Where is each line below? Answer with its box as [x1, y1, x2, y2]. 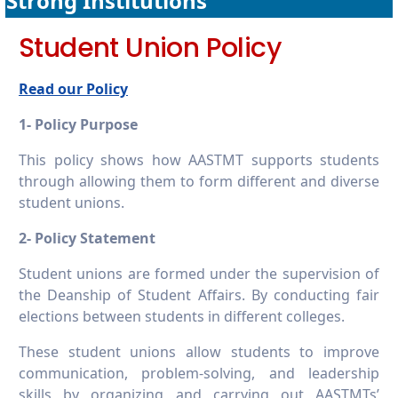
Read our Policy [19, 79, 128, 99]
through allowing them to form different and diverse [19, 171, 379, 192]
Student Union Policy [19, 29, 281, 68]
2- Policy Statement [19, 228, 155, 249]
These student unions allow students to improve [19, 342, 379, 362]
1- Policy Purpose [19, 115, 138, 135]
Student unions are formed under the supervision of [19, 264, 379, 284]
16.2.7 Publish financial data [54, 12, 253, 29]
